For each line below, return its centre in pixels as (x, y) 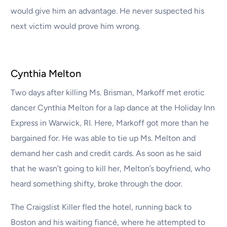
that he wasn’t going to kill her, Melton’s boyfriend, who (111, 169)
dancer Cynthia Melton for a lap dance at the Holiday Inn (113, 108)
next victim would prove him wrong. (76, 26)
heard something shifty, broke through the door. (97, 184)
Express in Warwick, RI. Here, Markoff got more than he (110, 123)
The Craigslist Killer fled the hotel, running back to (101, 207)
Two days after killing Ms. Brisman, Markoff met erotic (108, 93)
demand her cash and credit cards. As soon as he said (106, 154)
